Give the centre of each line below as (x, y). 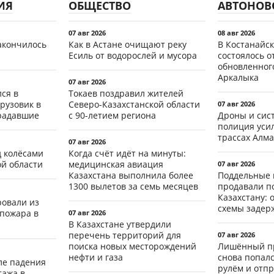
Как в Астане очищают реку (128, 44)
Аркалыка (238, 77)
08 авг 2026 (236, 32)
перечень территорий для (125, 235)
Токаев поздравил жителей (126, 93)
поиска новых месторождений (132, 246)
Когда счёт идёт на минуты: (127, 153)
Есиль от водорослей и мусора (133, 55)
